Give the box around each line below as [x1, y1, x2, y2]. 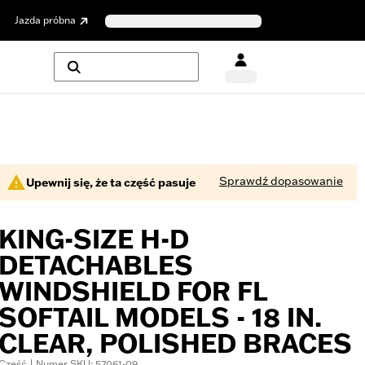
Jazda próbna [15, 13, 76, 26]
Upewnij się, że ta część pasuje [26, 175, 196, 190]
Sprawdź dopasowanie [219, 174, 343, 188]
